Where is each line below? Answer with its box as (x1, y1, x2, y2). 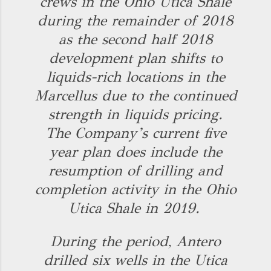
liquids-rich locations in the (46, 68, 225, 86)
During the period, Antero (50, 232, 221, 250)
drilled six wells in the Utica (44, 251, 227, 269)
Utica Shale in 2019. (68, 199, 203, 217)
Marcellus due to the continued (34, 87, 237, 105)
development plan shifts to (48, 49, 223, 67)
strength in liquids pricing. (48, 105, 223, 123)
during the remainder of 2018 (38, 11, 233, 30)
